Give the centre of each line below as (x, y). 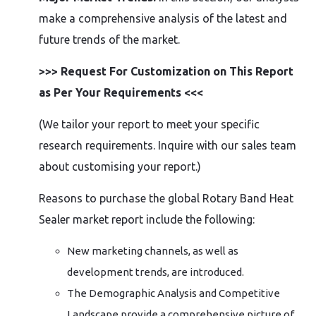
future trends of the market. (109, 39)
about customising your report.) (120, 166)
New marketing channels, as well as (153, 251)
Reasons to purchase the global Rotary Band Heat (166, 198)
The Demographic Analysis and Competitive (174, 293)
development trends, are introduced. (156, 272)
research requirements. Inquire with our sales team (168, 145)
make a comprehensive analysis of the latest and (163, 18)
